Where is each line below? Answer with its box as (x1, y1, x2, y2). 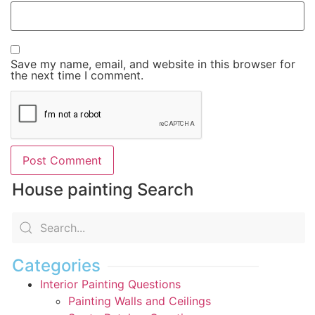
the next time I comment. (11, 67, 143, 82)
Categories (12, 255, 101, 276)
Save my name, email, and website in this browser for (11, 56, 295, 71)
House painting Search (12, 179, 193, 200)
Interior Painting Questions (40, 276, 181, 291)
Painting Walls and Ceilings (68, 293, 211, 308)
